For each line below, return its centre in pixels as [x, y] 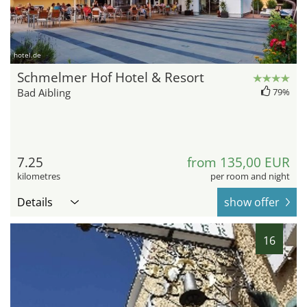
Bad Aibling [44, 93]
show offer [252, 202]
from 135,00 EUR [238, 163]
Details [35, 202]
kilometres [39, 176]
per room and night [250, 176]
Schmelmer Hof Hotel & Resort [111, 78]
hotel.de [27, 55]
